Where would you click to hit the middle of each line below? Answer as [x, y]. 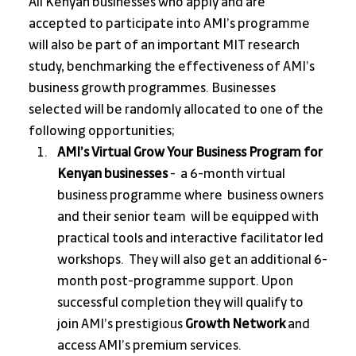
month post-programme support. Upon [176, 282]
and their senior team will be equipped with [189, 217]
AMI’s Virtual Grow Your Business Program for [191, 153]
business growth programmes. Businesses [153, 89]
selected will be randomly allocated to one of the [177, 110]
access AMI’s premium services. [149, 346]
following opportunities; [101, 132]
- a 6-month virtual [227, 174]
